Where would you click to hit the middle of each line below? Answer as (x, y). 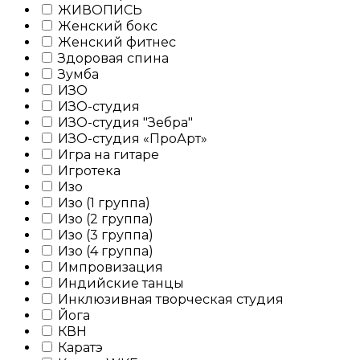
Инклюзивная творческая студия (169, 299)
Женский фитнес (115, 42)
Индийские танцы (119, 283)
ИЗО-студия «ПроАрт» (131, 138)
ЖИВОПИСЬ (98, 10)
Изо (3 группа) (104, 235)
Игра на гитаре (107, 154)
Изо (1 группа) (102, 202)
